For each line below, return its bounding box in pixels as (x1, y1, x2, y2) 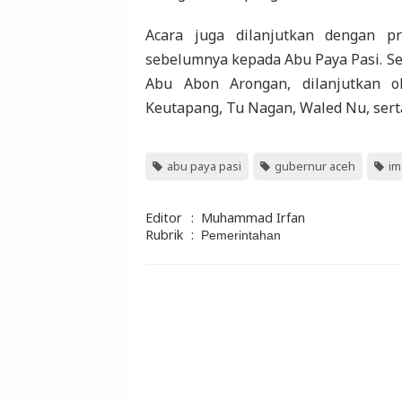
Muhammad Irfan (201, 209, 305, 227)
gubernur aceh (275, 158, 355, 175)
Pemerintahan (201, 228, 281, 243)
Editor (145, 209, 182, 227)
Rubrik (145, 226, 183, 244)
